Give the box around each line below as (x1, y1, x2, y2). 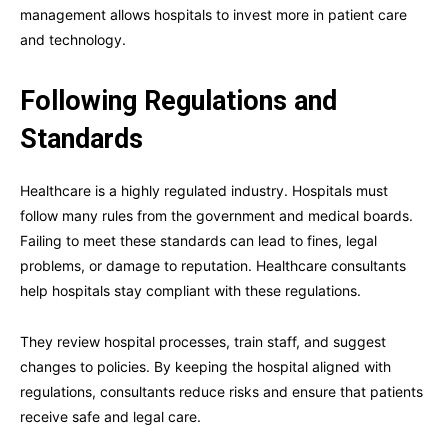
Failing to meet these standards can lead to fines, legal (20, 232, 377, 250)
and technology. (20, 31, 126, 49)
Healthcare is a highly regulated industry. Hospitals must (20, 182, 388, 200)
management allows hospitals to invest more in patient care (20, 6, 407, 24)
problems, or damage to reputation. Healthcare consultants (20, 257, 406, 275)
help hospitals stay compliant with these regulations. (20, 282, 361, 300)
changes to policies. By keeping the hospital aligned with (20, 358, 391, 376)
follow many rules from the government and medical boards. (20, 207, 413, 225)
